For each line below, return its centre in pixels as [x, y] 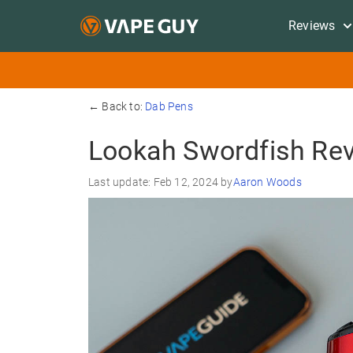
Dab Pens [169, 106]
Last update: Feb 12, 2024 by [161, 182]
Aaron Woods [267, 182]
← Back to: [117, 106]
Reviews [312, 26]
